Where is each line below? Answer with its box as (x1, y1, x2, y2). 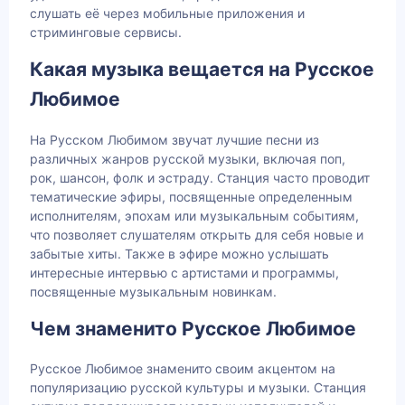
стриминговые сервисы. (30, 24, 182, 41)
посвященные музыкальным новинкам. (30, 283, 277, 299)
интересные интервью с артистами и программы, (30, 264, 339, 280)
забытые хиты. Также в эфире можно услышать (30, 245, 329, 261)
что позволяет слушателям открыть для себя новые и (30, 226, 363, 242)
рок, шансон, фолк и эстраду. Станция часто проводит (30, 169, 370, 185)
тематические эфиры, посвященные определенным (30, 188, 353, 204)
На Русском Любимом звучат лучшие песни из (30, 131, 319, 147)
